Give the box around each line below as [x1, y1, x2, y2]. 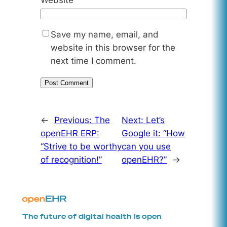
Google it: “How [122, 128, 185, 138]
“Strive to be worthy [40, 141, 122, 152]
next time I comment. [50, 55, 136, 66]
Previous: [54, 115, 94, 125]
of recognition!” [40, 154, 102, 165]
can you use [122, 141, 171, 152]
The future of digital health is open [22, 211, 162, 221]
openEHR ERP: [40, 128, 99, 138]
